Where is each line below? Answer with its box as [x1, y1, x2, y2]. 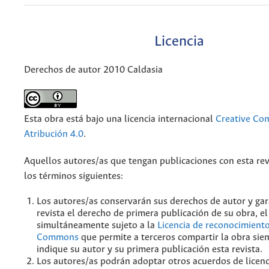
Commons [37, 232, 79, 243]
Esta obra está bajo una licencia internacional [24, 113, 216, 124]
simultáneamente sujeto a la [37, 220, 157, 231]
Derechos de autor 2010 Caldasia [24, 64, 163, 75]
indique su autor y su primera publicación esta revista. [37, 244, 262, 255]
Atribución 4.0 [24, 128, 83, 139]
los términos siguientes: [24, 171, 123, 181]
